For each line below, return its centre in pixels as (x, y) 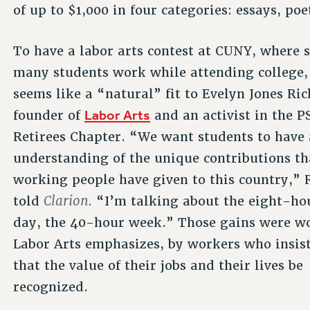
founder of (49, 115)
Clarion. (68, 201)
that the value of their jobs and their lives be (158, 265)
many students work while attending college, (161, 72)
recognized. (51, 286)
